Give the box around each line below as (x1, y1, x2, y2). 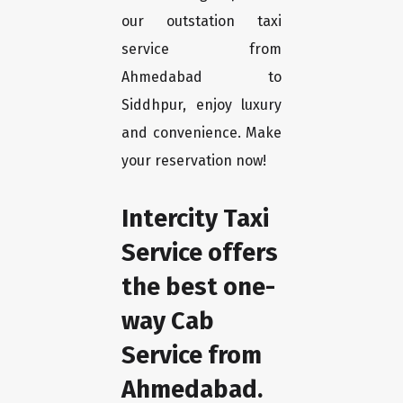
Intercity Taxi (121, 203, 269, 234)
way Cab (121, 306, 214, 336)
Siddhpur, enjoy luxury (121, 96, 282, 114)
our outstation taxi (121, 13, 282, 31)
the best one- (121, 272, 275, 302)
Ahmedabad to (121, 68, 282, 86)
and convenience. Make (121, 124, 282, 142)
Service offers (121, 237, 278, 268)
